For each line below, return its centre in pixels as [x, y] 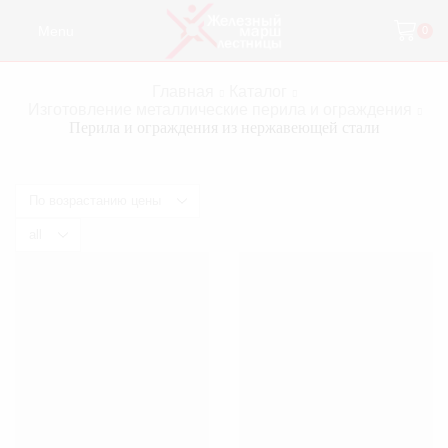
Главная [183, 92]
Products [40, 225]
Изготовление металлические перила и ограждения [219, 110]
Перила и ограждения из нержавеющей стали [224, 128]
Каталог [258, 92]
